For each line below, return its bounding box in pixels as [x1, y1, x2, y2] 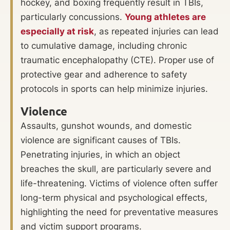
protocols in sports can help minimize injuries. [21, 84, 208, 94]
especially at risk [21, 26, 94, 37]
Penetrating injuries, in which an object [21, 149, 180, 160]
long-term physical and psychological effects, [21, 192, 207, 203]
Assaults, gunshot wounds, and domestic [21, 120, 191, 131]
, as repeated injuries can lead [94, 26, 219, 37]
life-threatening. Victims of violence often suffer [21, 178, 218, 188]
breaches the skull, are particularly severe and [21, 163, 212, 174]
